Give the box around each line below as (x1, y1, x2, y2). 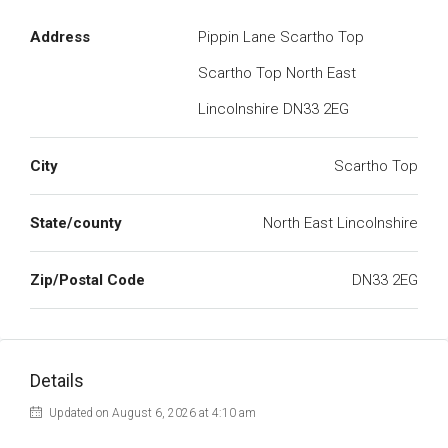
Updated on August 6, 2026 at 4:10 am (46, 406, 256, 420)
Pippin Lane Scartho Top (198, 28, 364, 46)
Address (30, 28, 90, 46)
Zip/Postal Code (30, 271, 145, 289)
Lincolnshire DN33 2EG (198, 100, 349, 118)
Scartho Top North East (198, 64, 356, 82)
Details (30, 370, 84, 391)
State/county (30, 214, 122, 232)
